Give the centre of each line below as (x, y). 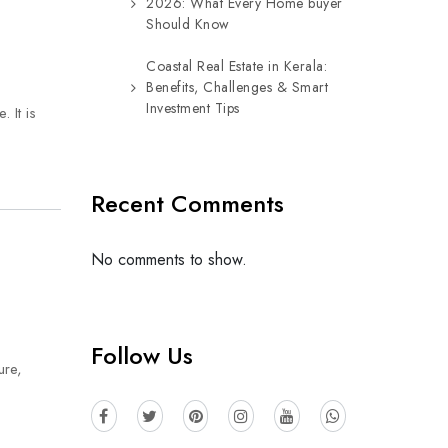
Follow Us (142, 355)
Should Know (188, 24)
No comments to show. (169, 259)
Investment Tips (193, 108)
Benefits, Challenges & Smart (237, 87)
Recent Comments (187, 203)
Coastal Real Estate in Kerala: (236, 66)
